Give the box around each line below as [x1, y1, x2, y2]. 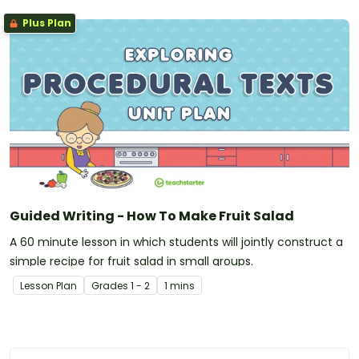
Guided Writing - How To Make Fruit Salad [10, 207, 294, 226]
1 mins [164, 279, 195, 293]
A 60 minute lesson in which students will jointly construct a [10, 234, 343, 251]
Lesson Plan [20, 279, 77, 293]
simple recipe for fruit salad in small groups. [10, 253, 253, 270]
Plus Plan [20, 16, 71, 30]
